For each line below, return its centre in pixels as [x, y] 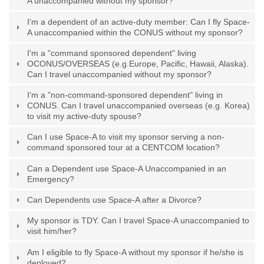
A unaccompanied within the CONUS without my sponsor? [135, 32]
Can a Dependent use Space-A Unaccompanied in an [127, 168]
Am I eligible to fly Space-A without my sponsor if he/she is [136, 252]
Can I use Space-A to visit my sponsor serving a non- [126, 137]
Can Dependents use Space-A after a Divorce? [115, 199]
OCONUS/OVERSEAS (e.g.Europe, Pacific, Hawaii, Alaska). [138, 63]
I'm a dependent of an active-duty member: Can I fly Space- [139, 22]
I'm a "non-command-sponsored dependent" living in [125, 95]
